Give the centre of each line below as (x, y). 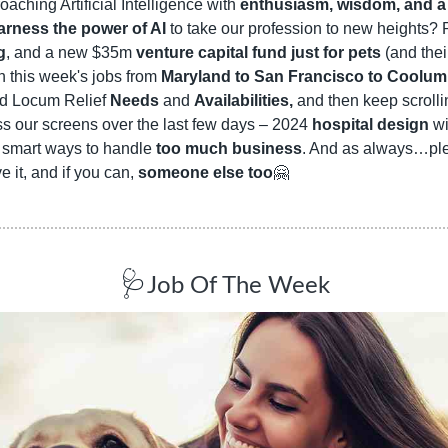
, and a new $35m (71, 53)
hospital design (370, 125)
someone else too (205, 173)
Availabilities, (243, 101)
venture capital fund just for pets (258, 53)
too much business (229, 149)
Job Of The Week (238, 286)
